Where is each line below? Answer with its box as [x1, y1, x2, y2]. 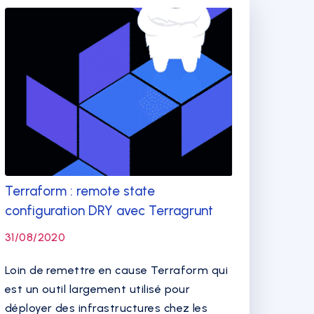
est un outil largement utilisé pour [4, 282, 191, 296]
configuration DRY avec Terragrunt [4, 203, 213, 219]
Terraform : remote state [4, 183, 155, 199]
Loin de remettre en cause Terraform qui [4, 264, 228, 277]
